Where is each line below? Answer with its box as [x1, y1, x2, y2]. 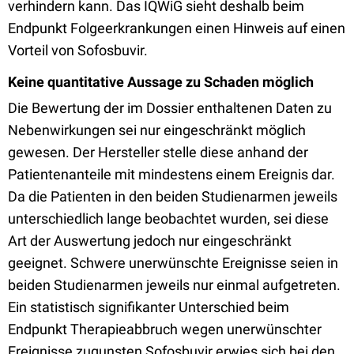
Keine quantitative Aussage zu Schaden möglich [8, 73, 314, 90]
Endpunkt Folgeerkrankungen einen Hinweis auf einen [8, 20, 345, 36]
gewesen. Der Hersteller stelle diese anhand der [8, 144, 308, 160]
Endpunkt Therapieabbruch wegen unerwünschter [8, 321, 322, 337]
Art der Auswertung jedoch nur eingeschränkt [8, 232, 292, 249]
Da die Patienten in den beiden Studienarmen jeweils [8, 188, 337, 205]
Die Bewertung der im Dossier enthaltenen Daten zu [8, 100, 332, 116]
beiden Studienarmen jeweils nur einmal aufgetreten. [8, 277, 341, 293]
